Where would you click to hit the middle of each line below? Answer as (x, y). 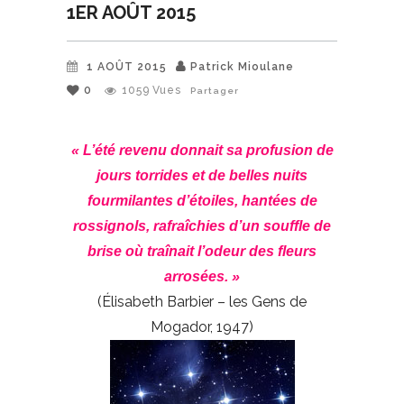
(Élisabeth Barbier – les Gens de (202, 301)
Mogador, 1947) (202, 326)
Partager (215, 90)
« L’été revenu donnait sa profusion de (202, 150)
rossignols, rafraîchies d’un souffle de (202, 225)
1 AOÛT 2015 (127, 66)
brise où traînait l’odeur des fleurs (202, 251)
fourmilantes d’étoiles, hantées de (202, 200)
